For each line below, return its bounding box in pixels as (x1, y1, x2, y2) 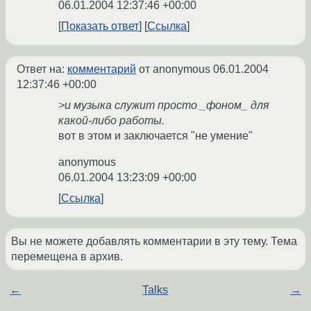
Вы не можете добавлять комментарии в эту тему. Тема (11, 235, 297, 248)
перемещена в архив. (11, 251, 123, 263)
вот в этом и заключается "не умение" (58, 130, 253, 142)
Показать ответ (61, 20, 139, 33)
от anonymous (136, 63, 213, 76)
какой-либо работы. (58, 115, 165, 127)
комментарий (67, 63, 136, 76)
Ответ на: (17, 63, 67, 76)
